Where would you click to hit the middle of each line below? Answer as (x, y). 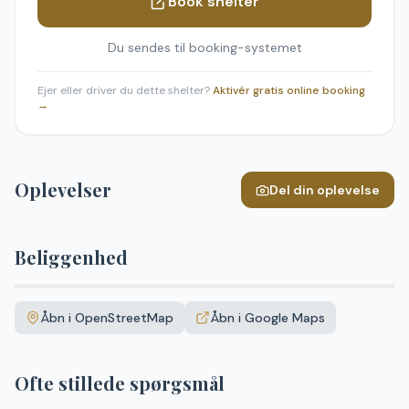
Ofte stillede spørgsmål (120, 383)
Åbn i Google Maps (267, 318)
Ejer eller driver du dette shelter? (124, 90)
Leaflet (288, 279)
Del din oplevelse (325, 190)
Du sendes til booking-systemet (204, 47)
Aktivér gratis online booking (289, 90)
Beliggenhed (71, 257)
